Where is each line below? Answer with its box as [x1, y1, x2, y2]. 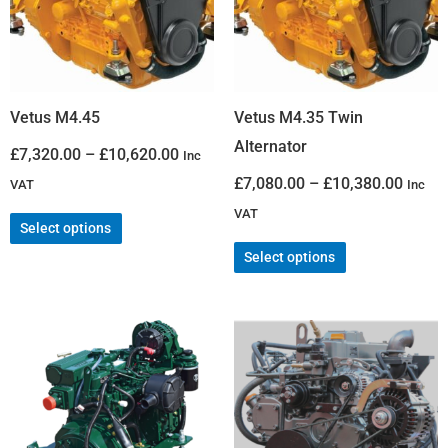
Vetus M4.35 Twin [234, 108, 363, 128]
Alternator [234, 137, 307, 157]
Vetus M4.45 [10, 108, 100, 128]
